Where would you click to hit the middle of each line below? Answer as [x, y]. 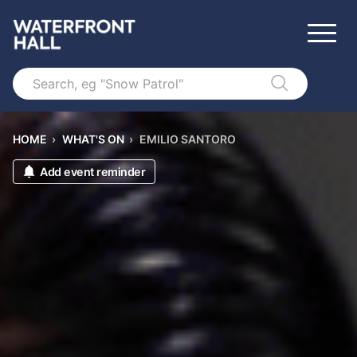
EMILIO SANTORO [188, 139]
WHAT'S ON [93, 139]
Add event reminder [92, 172]
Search [33, 75]
